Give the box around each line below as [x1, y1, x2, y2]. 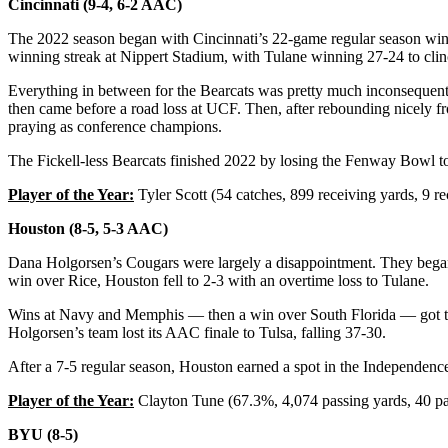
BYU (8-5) [8, 425, 78, 443]
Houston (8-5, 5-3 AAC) [8, 219, 168, 237]
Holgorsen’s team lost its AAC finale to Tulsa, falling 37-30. [8, 323, 390, 341]
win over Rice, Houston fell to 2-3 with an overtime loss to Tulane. [8, 271, 433, 289]
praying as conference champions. [8, 117, 226, 135]
